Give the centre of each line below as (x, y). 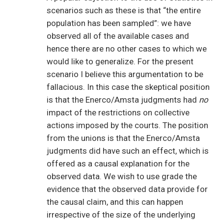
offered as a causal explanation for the (118, 164)
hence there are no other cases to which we (127, 49)
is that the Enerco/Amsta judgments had (123, 100)
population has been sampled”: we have (119, 23)
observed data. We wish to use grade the (122, 177)
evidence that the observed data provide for (127, 189)
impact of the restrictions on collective (118, 113)
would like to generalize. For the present (120, 62)
